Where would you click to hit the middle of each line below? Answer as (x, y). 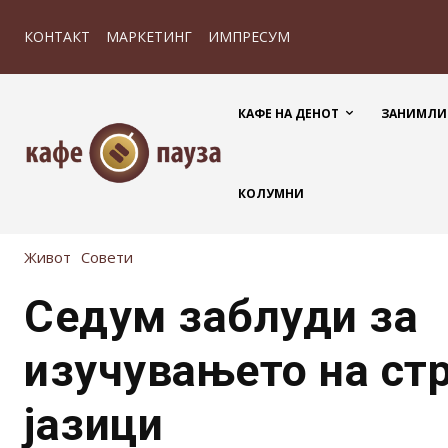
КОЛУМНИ (271, 193)
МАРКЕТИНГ (149, 36)
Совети (107, 257)
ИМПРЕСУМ (249, 36)
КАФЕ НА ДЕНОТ (288, 113)
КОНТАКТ (57, 36)
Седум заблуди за (221, 317)
